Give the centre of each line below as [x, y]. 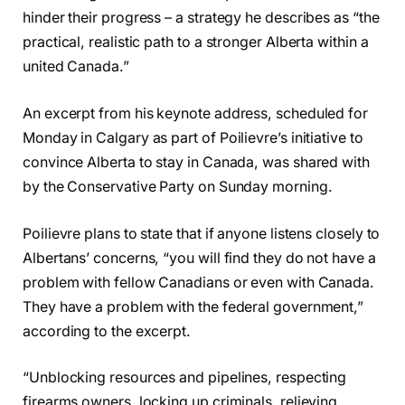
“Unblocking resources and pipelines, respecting [185, 378]
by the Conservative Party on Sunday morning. [178, 186]
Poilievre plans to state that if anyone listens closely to [202, 233]
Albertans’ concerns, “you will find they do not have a [199, 258]
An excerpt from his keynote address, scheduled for [196, 113]
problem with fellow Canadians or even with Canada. [199, 282]
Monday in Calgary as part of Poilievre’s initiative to [193, 137]
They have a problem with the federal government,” [193, 306]
